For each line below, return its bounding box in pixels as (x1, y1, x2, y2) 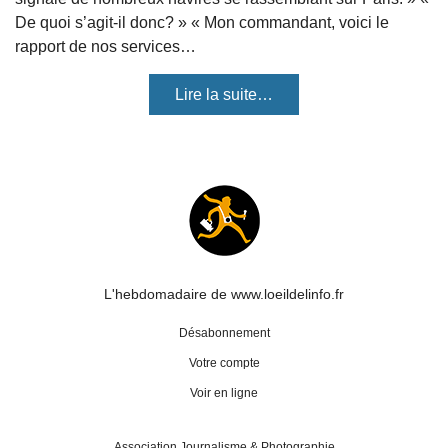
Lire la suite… (175, 86, 273, 103)
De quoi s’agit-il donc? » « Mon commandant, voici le (15, 14, 389, 31)
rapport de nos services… (15, 38, 196, 55)
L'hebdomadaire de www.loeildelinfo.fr (104, 286, 344, 302)
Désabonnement (178, 326, 270, 340)
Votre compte (188, 356, 260, 370)
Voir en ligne (190, 386, 258, 400)
